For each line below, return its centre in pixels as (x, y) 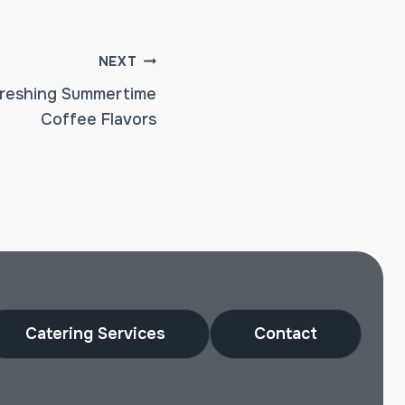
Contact (285, 334)
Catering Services (95, 334)
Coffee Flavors (99, 119)
